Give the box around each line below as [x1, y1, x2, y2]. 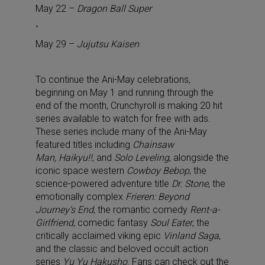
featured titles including [35, 138, 132, 150]
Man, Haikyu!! [35, 151, 92, 163]
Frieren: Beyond [125, 190, 189, 202]
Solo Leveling [114, 151, 169, 163]
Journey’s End [35, 203, 93, 215]
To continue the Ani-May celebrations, [35, 73, 190, 85]
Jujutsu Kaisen [75, 38, 139, 50]
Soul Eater [150, 216, 192, 228]
